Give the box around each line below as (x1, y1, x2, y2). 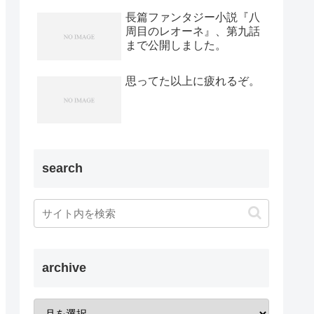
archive (42, 260, 86, 275)
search (42, 161, 83, 175)
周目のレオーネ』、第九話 (125, 25, 260, 38)
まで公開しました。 (125, 39, 226, 52)
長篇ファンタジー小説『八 (125, 11, 260, 24)
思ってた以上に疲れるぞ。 (125, 74, 260, 87)
